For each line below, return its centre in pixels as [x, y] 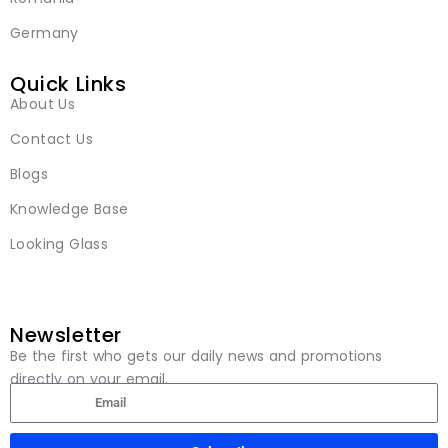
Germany [44, 33]
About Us [43, 104]
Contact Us [51, 139]
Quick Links [68, 84]
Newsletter [66, 335]
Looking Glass [59, 244]
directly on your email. [89, 379]
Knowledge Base [69, 209]
